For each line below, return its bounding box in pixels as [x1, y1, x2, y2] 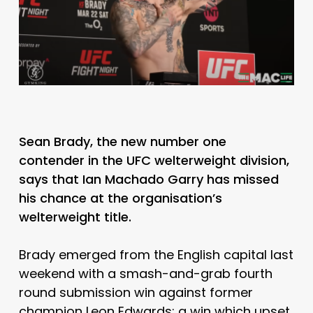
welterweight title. [18, 208, 131, 226]
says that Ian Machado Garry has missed [18, 170, 279, 188]
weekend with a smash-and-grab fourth [18, 264, 272, 282]
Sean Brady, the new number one [18, 132, 226, 150]
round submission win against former [18, 283, 253, 301]
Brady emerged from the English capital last [18, 245, 293, 263]
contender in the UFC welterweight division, [18, 151, 289, 169]
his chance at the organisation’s [18, 189, 222, 207]
